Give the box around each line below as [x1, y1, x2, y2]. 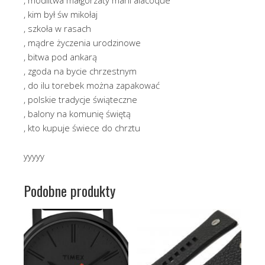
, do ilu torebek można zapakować [24, 79, 160, 92]
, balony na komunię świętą [24, 108, 131, 120]
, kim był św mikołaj [24, 8, 98, 21]
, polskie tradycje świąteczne [24, 93, 137, 106]
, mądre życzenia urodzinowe [24, 37, 141, 49]
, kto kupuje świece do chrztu [24, 122, 140, 134]
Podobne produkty [24, 180, 115, 202]
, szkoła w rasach [24, 22, 91, 35]
